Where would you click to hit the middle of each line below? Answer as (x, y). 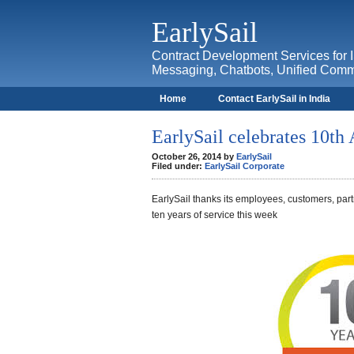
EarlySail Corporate (245, 166)
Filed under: (178, 166)
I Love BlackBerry (267, 122)
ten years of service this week (215, 215)
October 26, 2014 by (194, 156)
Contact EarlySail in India (274, 99)
